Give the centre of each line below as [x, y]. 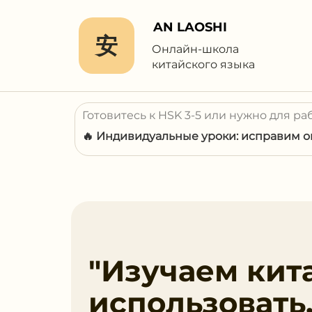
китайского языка [203, 64]
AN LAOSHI [190, 27]
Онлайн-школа [195, 49]
